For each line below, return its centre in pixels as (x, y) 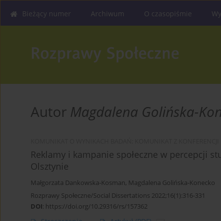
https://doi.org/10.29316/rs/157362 (96, 206)
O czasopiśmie (168, 14)
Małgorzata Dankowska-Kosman (78, 183)
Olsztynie (50, 166)
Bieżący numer (47, 14)
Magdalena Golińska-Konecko (172, 183)
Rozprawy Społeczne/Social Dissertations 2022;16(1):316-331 (118, 196)
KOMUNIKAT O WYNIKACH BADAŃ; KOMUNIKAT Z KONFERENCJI (125, 142)
